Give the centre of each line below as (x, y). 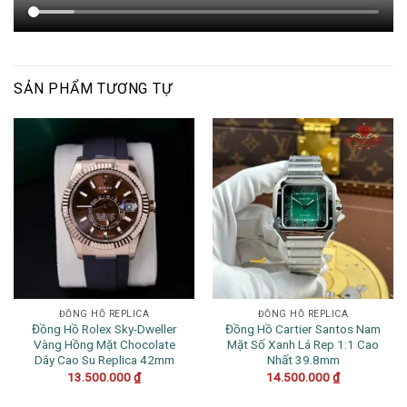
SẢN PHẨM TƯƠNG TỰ (93, 88)
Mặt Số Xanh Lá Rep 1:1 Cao (303, 345)
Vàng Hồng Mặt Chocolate (104, 345)
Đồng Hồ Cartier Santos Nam (303, 329)
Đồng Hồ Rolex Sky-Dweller (104, 329)
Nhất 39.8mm (303, 360)
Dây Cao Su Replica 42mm (104, 360)
